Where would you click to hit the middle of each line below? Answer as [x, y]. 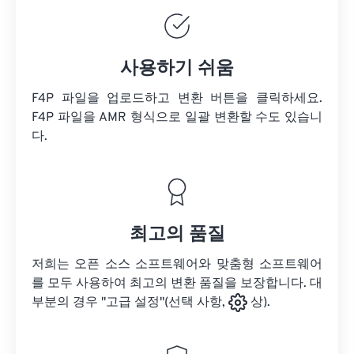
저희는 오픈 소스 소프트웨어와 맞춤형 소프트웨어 [177, 265]
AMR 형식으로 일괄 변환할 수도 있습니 [209, 118]
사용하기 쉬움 [177, 69]
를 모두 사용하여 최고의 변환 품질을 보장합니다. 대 [177, 284]
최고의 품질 [177, 235]
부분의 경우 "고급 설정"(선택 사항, [130, 303]
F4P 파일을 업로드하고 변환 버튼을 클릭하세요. [177, 99]
